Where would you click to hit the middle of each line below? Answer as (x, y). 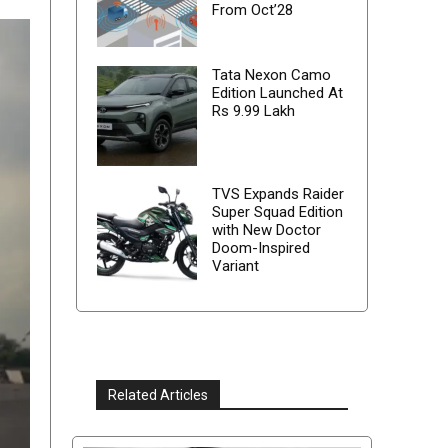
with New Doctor (266, 230)
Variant (235, 266)
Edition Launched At (277, 93)
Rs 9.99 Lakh (253, 111)
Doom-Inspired (260, 248)
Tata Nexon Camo (271, 75)
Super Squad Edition (277, 212)
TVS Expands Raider (277, 194)
